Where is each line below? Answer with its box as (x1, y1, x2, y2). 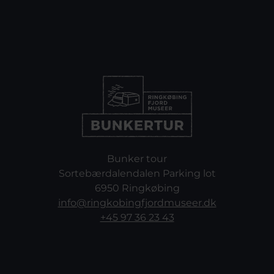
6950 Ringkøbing (94, 182, 180, 194)
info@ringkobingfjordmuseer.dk (57, 197, 217, 209)
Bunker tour (107, 153, 167, 165)
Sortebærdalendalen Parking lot (58, 168, 216, 179)
